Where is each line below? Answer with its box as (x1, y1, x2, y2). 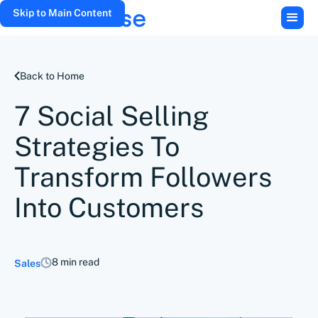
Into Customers (14, 192, 204, 224)
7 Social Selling (14, 100, 209, 132)
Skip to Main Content (13, 7, 112, 18)
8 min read (52, 256, 99, 268)
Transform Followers (14, 161, 272, 193)
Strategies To (14, 131, 180, 163)
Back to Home (20, 70, 84, 82)
